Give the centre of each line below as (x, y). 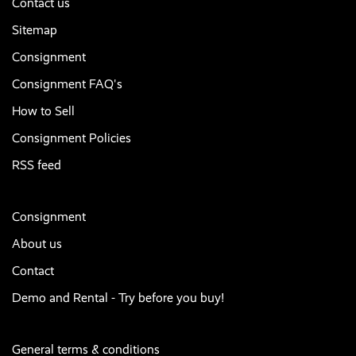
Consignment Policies (72, 138)
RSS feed (37, 165)
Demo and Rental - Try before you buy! (118, 298)
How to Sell (43, 111)
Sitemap (35, 30)
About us (37, 244)
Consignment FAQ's (67, 84)
